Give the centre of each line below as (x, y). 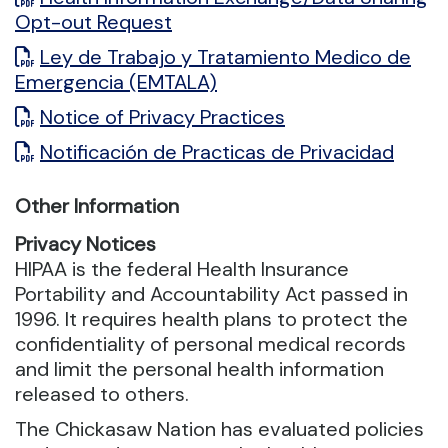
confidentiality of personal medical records (210, 344)
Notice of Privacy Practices (162, 117)
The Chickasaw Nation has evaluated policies (219, 429)
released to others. (102, 394)
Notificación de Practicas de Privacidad (217, 152)
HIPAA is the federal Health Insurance (182, 269)
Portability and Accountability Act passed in (211, 294)
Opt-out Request (93, 22)
